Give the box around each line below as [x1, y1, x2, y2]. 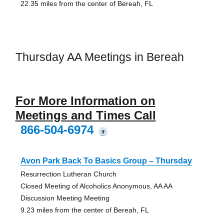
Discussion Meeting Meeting [20, 193, 109, 202]
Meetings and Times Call [15, 108, 156, 122]
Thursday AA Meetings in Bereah [15, 50, 184, 64]
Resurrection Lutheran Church [20, 169, 116, 178]
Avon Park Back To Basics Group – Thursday [20, 156, 192, 165]
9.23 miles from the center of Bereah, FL [20, 205, 149, 214]
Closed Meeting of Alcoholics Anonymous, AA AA [20, 181, 172, 190]
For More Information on [15, 93, 155, 107]
